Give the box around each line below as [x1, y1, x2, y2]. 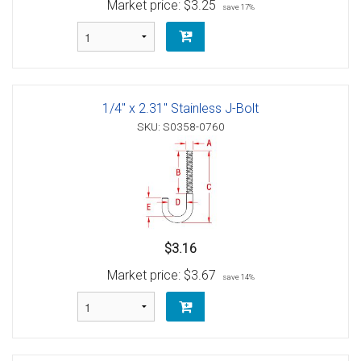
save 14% [222, 272, 255, 282]
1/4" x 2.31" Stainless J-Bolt [102, 100, 259, 116]
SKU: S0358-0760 [136, 119, 225, 133]
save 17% [222, 2, 255, 11]
